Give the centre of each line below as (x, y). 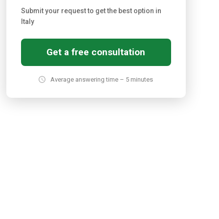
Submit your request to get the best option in (91, 11)
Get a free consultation (96, 52)
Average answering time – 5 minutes (102, 79)
